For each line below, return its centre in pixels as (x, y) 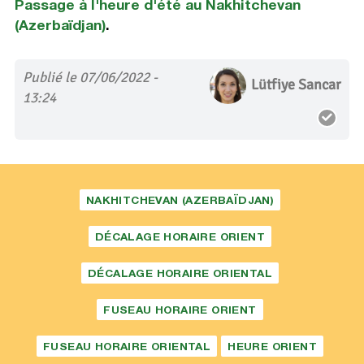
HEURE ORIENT (272, 347)
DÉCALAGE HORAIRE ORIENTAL (180, 273)
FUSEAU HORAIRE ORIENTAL (127, 347)
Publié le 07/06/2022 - (90, 78)
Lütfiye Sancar (297, 84)
